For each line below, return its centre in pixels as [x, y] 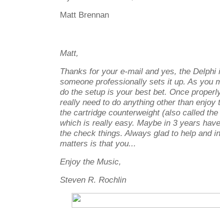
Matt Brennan [86, 15]
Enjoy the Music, [91, 162]
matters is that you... [98, 143]
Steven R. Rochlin [93, 180]
